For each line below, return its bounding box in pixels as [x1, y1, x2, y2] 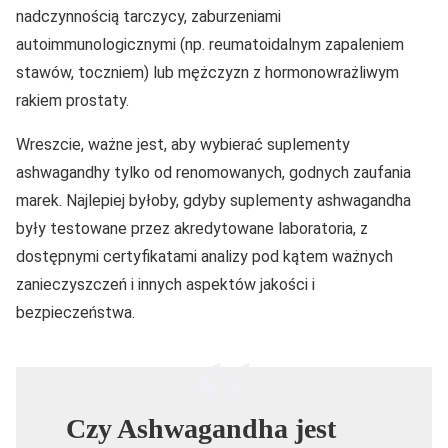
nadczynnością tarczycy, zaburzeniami [16, 6, 281, 26]
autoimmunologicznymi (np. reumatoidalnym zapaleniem [16, 34, 404, 54]
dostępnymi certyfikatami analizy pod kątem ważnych [16, 246, 393, 266]
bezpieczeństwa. [16, 302, 135, 322]
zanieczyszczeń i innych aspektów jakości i [16, 274, 315, 294]
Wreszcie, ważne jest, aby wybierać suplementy [16, 134, 350, 154]
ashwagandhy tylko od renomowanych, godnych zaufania [16, 162, 411, 182]
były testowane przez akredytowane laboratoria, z [16, 218, 368, 238]
